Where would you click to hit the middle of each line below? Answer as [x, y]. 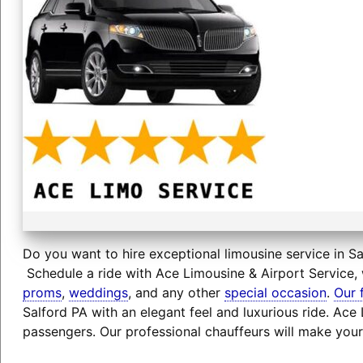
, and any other [176, 292]
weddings [98, 292]
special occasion [275, 292]
